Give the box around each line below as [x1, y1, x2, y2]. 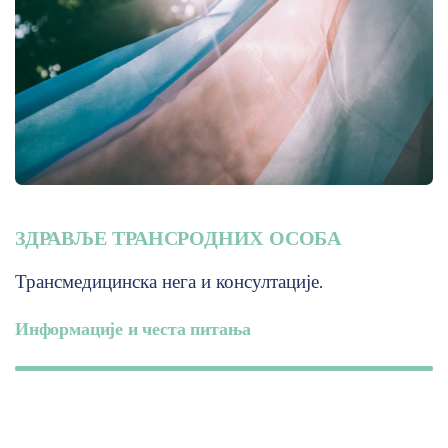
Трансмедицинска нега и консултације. [15, 270, 323, 294]
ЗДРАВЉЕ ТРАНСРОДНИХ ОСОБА [15, 226, 341, 251]
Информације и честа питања [15, 318, 251, 341]
